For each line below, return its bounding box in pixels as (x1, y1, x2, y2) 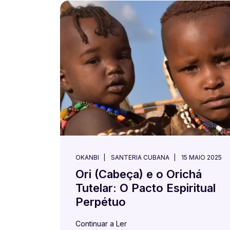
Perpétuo (75, 195, 126, 208)
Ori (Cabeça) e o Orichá (75, 167, 202, 181)
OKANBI (75, 153, 99, 161)
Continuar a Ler (75, 219, 127, 228)
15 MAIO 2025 (181, 153, 222, 161)
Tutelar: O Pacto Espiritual (75, 181, 216, 195)
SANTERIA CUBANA (111, 153, 169, 161)
